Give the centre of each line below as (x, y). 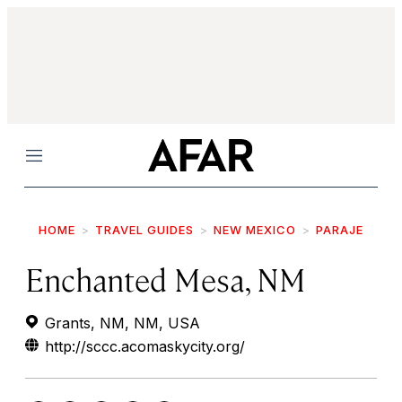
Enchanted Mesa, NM (166, 279)
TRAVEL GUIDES (144, 230)
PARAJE (340, 230)
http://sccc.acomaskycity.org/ (145, 346)
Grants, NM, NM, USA (120, 323)
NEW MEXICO (255, 230)
